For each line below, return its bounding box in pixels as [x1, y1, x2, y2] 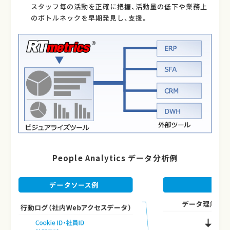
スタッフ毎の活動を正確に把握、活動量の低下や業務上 [30, 2, 207, 12]
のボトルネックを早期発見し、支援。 [30, 13, 148, 23]
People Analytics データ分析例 [52, 152, 178, 163]
